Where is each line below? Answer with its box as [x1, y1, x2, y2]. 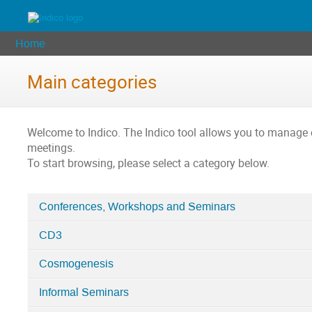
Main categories [27, 69, 157, 94]
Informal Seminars [38, 286, 129, 300]
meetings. [27, 141, 75, 156]
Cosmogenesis [38, 257, 114, 272]
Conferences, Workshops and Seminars [38, 200, 235, 214]
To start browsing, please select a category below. [27, 156, 270, 171]
